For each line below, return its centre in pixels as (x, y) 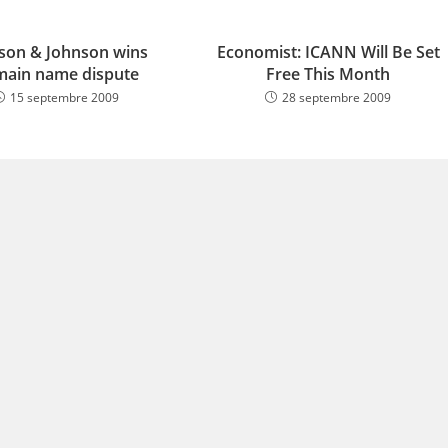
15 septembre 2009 (64, 97)
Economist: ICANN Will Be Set (328, 52)
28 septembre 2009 (337, 97)
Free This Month (328, 74)
